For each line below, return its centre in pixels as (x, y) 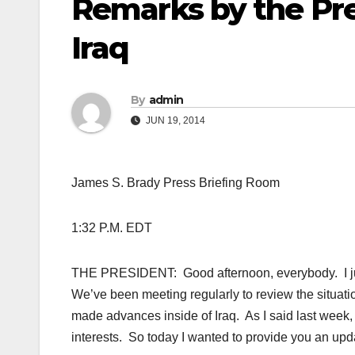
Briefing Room (239, 183)
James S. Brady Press (135, 183)
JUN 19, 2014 (174, 121)
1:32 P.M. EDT (112, 228)
